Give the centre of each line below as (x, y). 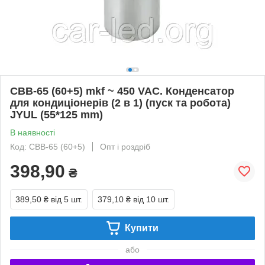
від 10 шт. (151, 199)
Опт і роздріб (125, 146)
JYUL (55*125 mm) (56, 114)
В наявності (33, 132)
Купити (141, 228)
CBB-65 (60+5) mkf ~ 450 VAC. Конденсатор (122, 91)
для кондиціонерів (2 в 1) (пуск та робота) (120, 103)
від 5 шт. (67, 199)
